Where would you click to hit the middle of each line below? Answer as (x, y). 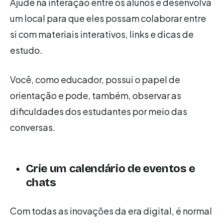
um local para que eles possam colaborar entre (108, 18)
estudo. (26, 50)
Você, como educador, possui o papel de (95, 79)
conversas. (33, 127)
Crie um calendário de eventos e (111, 168)
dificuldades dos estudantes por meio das (99, 111)
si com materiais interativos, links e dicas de (102, 34)
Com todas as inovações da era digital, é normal (111, 211)
